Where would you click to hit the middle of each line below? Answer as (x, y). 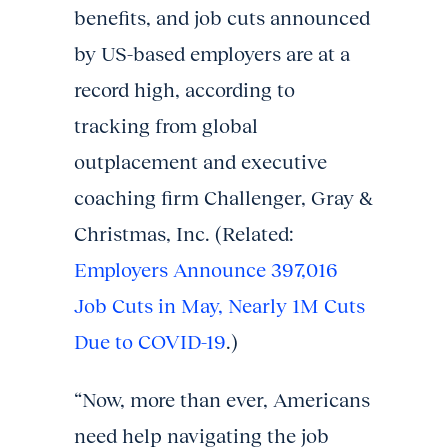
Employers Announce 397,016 (206, 269)
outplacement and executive (200, 161)
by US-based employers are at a (212, 53)
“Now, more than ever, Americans (222, 399)
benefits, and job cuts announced (222, 17)
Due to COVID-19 (150, 341)
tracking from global (166, 125)
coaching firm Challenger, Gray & (223, 197)
